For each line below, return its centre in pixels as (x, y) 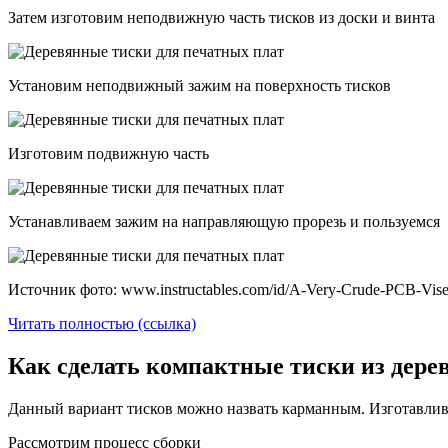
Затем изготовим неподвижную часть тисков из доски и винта (221, 17)
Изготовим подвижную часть (108, 153)
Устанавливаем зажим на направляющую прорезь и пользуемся (224, 221)
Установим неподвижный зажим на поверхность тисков (199, 85)
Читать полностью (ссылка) (102, 323)
